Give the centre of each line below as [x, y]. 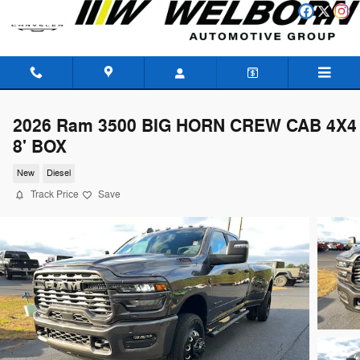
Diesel [58, 174]
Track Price [55, 194]
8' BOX [40, 147]
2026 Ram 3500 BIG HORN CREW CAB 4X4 [185, 126]
